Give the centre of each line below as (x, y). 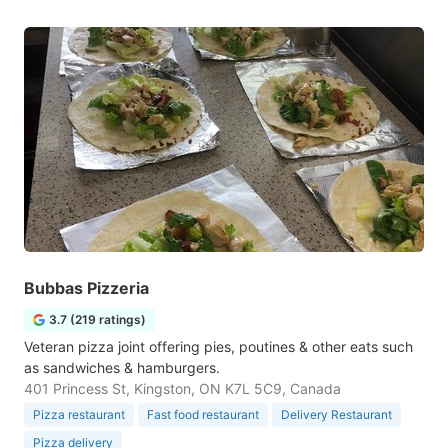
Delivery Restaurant (336, 414)
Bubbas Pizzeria (86, 288)
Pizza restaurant (79, 414)
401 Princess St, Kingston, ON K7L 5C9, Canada (182, 388)
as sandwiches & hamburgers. (122, 367)
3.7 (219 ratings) (97, 319)
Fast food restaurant (203, 414)
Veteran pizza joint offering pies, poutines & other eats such (218, 346)
